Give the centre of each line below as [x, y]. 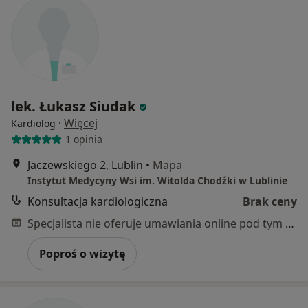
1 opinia [84, 140]
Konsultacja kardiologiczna [98, 201]
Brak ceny [270, 201]
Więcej [81, 123]
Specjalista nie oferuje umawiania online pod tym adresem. [290, 223]
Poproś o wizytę [82, 253]
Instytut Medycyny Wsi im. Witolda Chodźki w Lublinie [157, 180]
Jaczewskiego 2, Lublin [85, 165]
